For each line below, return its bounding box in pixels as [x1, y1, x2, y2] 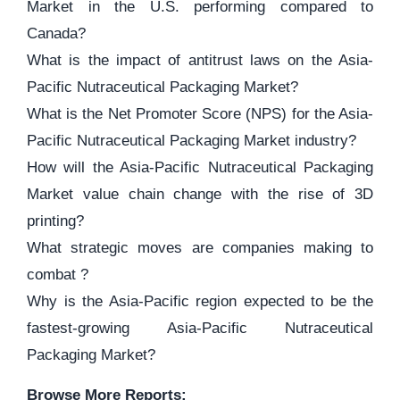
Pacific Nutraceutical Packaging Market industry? [27, 132, 356, 149]
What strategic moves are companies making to [27, 239, 373, 256]
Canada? [27, 25, 86, 42]
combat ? [27, 266, 88, 283]
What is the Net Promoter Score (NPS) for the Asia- [27, 105, 373, 122]
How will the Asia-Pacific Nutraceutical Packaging [27, 159, 373, 176]
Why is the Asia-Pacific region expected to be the [27, 293, 373, 310]
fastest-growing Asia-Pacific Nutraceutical [27, 320, 373, 337]
